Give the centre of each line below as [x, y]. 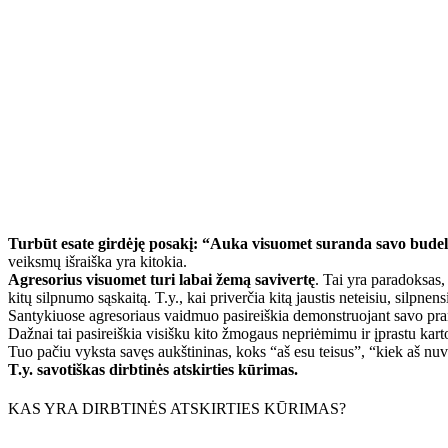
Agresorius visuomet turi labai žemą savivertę [161, 280]
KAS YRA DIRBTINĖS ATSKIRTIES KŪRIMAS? [177, 409]
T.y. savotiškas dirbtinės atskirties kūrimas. [153, 370]
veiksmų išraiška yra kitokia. [97, 262]
